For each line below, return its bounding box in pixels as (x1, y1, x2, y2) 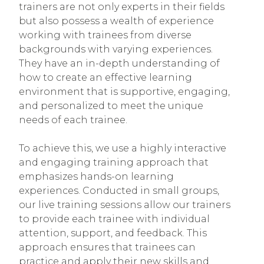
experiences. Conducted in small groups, (19, 184, 219, 196)
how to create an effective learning (19, 71, 192, 83)
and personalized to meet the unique (19, 100, 203, 111)
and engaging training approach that (19, 156, 209, 168)
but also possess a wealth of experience (19, 15, 214, 27)
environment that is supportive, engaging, (19, 85, 230, 97)
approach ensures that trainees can (19, 241, 196, 253)
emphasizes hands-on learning (19, 170, 174, 182)
